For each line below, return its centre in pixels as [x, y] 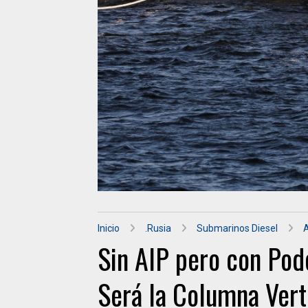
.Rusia [158, 228]
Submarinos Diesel [237, 228]
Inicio [109, 228]
